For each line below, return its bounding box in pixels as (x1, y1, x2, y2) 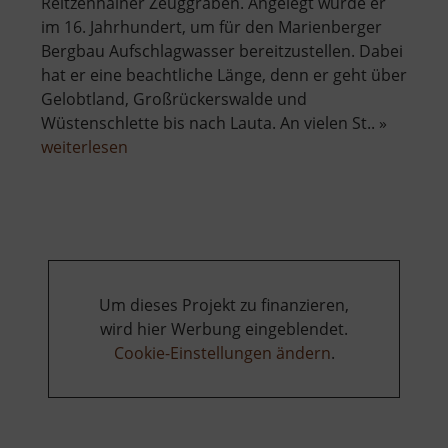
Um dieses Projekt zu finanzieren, (99, 294, 349, 317)
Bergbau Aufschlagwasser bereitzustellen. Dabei (41, 40, 403, 63)
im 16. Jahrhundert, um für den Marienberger (41, 16, 382, 39)
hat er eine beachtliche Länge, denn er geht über (41, 64, 407, 87)
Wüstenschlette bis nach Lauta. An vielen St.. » (41, 112, 387, 135)
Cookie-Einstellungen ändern (113, 342, 331, 365)
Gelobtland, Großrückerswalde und (41, 88, 307, 111)
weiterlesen (41, 136, 128, 159)
